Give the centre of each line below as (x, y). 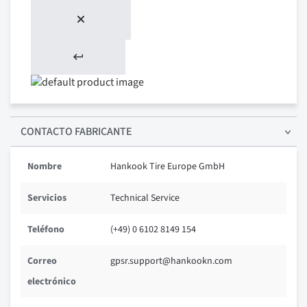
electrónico (52, 282)
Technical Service (145, 198)
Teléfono (46, 230)
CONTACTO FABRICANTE (76, 132)
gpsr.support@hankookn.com (171, 261)
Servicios (47, 198)
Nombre (45, 167)
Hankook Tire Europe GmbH (168, 167)
